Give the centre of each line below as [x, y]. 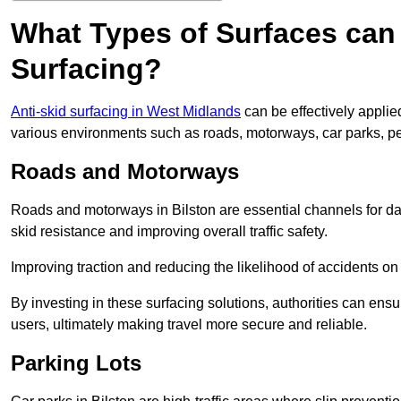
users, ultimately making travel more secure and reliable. [189, 325]
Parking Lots [76, 363]
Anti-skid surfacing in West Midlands [126, 112]
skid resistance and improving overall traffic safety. [169, 232]
